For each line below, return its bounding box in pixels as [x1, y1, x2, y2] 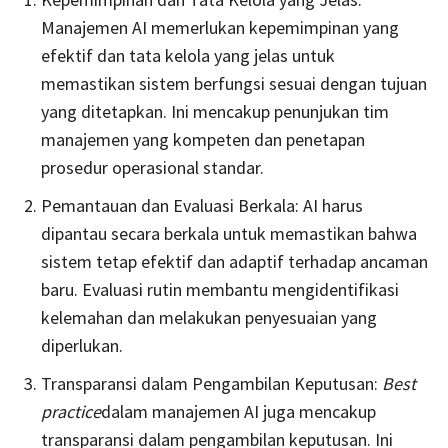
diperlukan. [41, 333, 123, 357]
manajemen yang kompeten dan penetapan [41, 127, 365, 151]
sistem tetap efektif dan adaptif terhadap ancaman [41, 249, 428, 273]
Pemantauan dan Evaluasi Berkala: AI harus [41, 193, 363, 217]
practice [41, 399, 101, 423]
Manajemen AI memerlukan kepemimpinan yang [41, 15, 399, 39]
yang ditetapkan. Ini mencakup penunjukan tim [41, 99, 389, 123]
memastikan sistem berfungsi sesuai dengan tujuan [41, 71, 427, 95]
